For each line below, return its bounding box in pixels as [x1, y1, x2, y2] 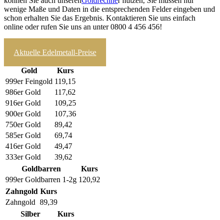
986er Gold [5, 87, 41, 96]
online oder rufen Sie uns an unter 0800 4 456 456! [4, 22, 162, 31]
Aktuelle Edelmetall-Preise [14, 48, 96, 56]
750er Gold [5, 120, 41, 129]
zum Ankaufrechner [4, 39, 65, 48]
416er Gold [5, 141, 41, 150]
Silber [21, 209, 40, 218]
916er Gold [5, 98, 41, 107]
